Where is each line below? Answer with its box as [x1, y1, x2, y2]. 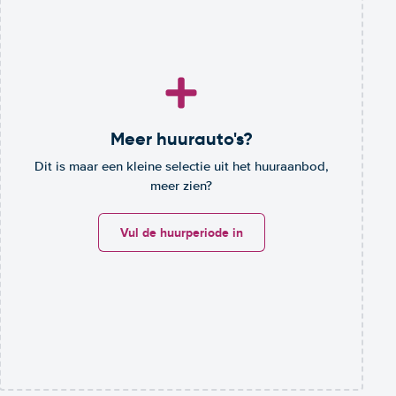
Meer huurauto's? [110, 127, 253, 151]
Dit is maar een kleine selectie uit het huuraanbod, [34, 158, 329, 175]
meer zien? [150, 178, 213, 194]
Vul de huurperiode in [119, 224, 243, 242]
